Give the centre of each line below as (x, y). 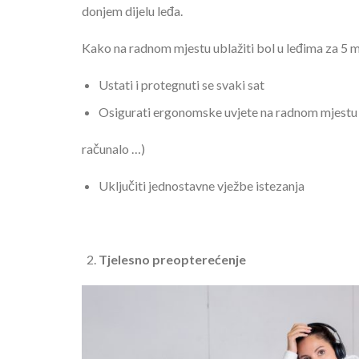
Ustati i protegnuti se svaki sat (181, 84)
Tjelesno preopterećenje (172, 259)
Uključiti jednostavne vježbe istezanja (201, 185)
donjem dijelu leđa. (132, 11)
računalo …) (113, 149)
